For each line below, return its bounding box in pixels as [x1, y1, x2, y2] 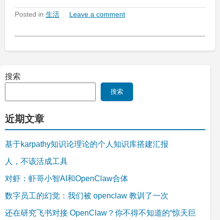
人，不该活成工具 [5, 157, 68, 165]
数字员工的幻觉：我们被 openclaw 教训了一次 [5, 191, 168, 200]
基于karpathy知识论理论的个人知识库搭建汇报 [5, 139, 168, 148]
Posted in [15, 10, 46, 18]
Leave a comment [69, 10, 125, 18]
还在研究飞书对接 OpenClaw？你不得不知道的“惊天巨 [5, 208, 196, 217]
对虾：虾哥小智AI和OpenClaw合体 [5, 174, 128, 183]
